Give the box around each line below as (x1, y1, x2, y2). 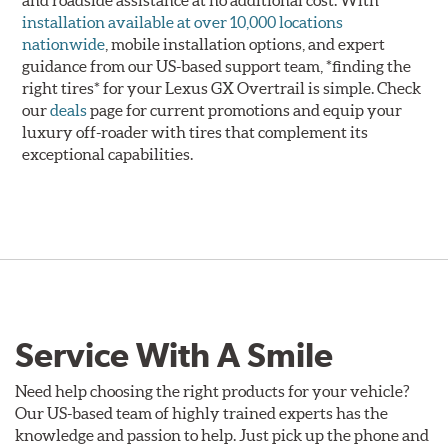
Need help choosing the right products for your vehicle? (15, 381, 410, 400)
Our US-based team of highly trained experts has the (15, 403, 388, 422)
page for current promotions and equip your (87, 100, 403, 119)
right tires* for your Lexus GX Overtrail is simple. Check (22, 78, 422, 97)
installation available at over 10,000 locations (22, 12, 344, 31)
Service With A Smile (15, 334, 333, 375)
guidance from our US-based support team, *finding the (22, 56, 412, 75)
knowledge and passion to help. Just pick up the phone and (15, 425, 429, 444)
